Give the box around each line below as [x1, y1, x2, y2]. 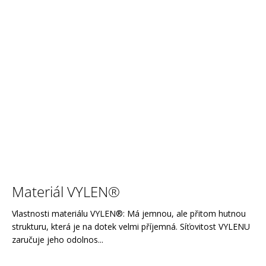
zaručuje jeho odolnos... [12, 233, 103, 245]
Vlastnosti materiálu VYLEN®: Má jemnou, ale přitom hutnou [12, 207, 246, 219]
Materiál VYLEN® [12, 181, 120, 201]
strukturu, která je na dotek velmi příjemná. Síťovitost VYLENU [12, 220, 250, 232]
